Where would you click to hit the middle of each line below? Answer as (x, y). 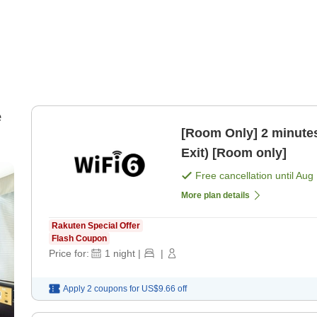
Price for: (69, 254)
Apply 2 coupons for (101, 289)
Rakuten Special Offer (96, 226)
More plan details (215, 196)
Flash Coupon (79, 239)
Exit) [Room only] (234, 153)
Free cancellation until (246, 176)
